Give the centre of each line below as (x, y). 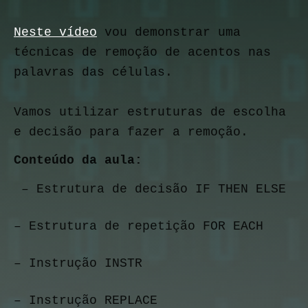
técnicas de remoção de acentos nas (142, 52)
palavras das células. (93, 72)
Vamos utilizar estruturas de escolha (150, 112)
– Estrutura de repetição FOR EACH (139, 226)
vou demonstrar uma (169, 32)
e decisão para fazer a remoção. (131, 132)
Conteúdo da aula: (78, 161)
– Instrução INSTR (78, 263)
